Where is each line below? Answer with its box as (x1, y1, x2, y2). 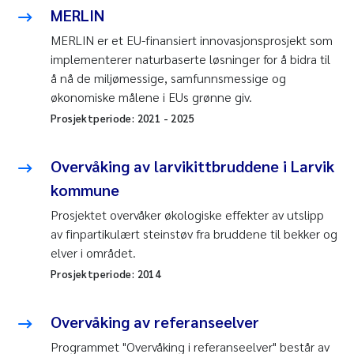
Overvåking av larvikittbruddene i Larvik (51, 156, 334, 177)
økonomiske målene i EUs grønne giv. (51, 88, 252, 106)
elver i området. (51, 244, 136, 262)
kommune (51, 179, 119, 201)
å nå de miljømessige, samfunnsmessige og (51, 70, 286, 87)
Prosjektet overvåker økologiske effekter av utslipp (51, 206, 324, 224)
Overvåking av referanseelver (51, 311, 259, 333)
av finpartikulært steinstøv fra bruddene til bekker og (51, 225, 337, 243)
